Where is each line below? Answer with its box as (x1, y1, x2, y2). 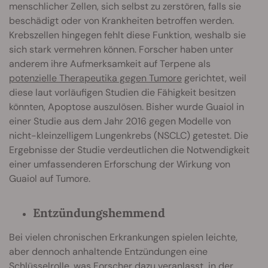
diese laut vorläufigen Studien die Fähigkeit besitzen (9, 86, 236, 99)
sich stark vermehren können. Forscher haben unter (9, 42, 233, 56)
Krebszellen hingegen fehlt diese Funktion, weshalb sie (9, 28, 246, 41)
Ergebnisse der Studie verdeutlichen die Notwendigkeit (9, 143, 249, 156)
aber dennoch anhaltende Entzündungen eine (9, 245, 208, 258)
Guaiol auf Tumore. (9, 172, 90, 185)
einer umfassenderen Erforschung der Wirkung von (9, 157, 230, 170)
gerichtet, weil (182, 71, 246, 84)
